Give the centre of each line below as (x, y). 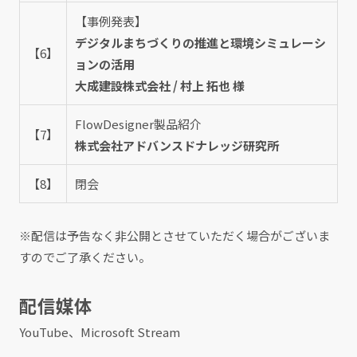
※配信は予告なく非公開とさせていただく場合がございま (174, 236)
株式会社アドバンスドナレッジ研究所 (177, 146)
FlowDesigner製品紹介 (138, 124)
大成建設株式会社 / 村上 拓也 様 (159, 86)
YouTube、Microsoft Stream (99, 332)
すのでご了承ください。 (84, 257)
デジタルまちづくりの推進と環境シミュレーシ (200, 43)
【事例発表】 (110, 22)
